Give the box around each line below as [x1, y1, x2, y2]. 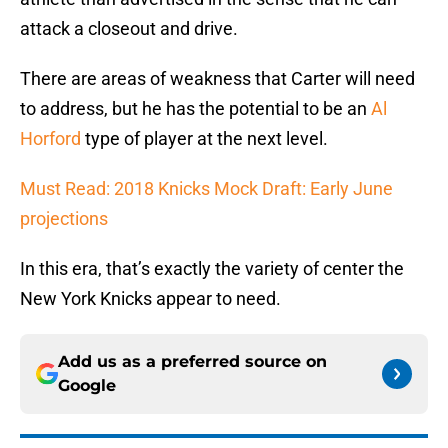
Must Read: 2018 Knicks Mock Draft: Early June [20, 178, 393, 200]
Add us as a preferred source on [58, 352, 327, 372]
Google [58, 376, 116, 396]
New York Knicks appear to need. [20, 288, 281, 310]
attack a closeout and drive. [20, 18, 238, 40]
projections [20, 208, 108, 230]
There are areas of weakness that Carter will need [20, 68, 415, 90]
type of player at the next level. [81, 128, 328, 150]
